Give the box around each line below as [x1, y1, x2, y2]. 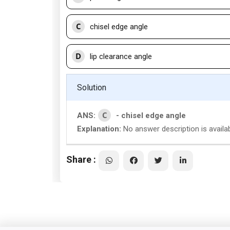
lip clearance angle [90, 52, 152, 61]
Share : [66, 154, 96, 165]
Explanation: [77, 124, 121, 133]
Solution [77, 83, 106, 92]
